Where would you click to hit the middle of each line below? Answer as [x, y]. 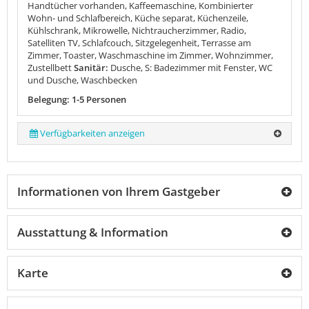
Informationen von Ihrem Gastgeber [119, 191]
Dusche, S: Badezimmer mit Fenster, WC [191, 67]
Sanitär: [91, 67]
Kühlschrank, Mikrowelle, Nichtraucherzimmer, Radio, [137, 30]
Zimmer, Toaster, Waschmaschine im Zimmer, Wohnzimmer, [150, 55]
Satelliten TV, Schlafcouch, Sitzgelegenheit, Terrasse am [139, 42]
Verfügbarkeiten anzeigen [93, 133]
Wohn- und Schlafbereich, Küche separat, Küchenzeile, [138, 18]
